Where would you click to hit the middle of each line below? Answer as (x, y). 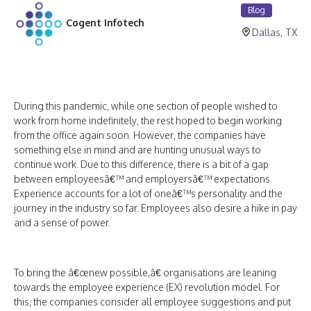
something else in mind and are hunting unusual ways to (137, 150)
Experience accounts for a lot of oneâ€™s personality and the (148, 193)
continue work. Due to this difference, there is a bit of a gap (141, 164)
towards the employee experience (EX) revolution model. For (147, 287)
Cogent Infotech (105, 22)
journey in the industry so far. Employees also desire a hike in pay (155, 208)
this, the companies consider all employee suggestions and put (152, 302)
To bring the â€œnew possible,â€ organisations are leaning (145, 272)
